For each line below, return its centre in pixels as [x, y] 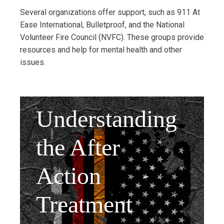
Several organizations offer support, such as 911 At [110, 12]
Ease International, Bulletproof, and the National [102, 24]
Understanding [106, 118]
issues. [33, 62]
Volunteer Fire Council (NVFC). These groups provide [112, 37]
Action [68, 175]
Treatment [84, 204]
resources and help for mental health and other [101, 49]
